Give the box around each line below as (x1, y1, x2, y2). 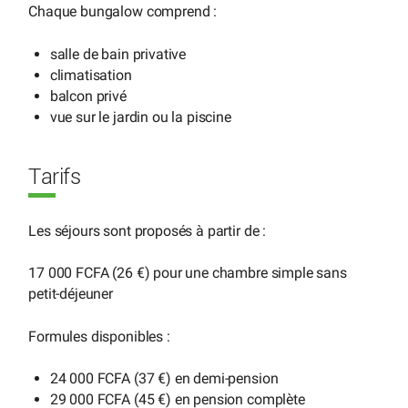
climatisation (49, 66, 132, 84)
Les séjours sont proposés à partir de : (28, 221, 267, 240)
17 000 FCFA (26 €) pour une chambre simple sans (28, 264, 347, 282)
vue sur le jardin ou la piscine (49, 107, 231, 126)
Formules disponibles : (28, 327, 170, 345)
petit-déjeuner (28, 285, 114, 303)
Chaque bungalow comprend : (28, 3, 218, 21)
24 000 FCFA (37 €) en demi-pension (49, 370, 279, 388)
